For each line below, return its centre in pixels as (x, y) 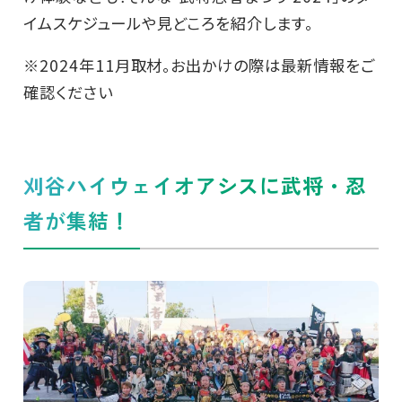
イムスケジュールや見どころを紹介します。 (168, 22)
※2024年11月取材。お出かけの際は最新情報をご (199, 66)
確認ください (68, 92)
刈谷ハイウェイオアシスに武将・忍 (195, 186)
